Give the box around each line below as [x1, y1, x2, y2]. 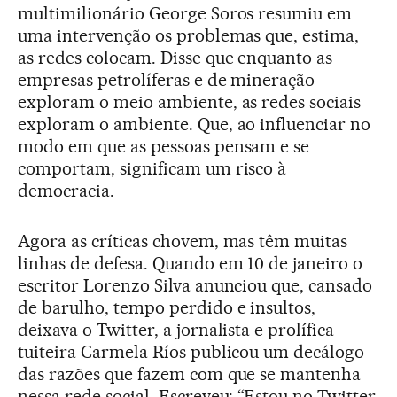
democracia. [18, 179, 114, 201]
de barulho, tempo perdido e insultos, [18, 296, 316, 318]
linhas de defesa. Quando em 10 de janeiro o [18, 252, 363, 274]
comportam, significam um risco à [18, 157, 287, 179]
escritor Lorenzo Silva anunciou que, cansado [18, 274, 373, 296]
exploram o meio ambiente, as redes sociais [18, 90, 362, 113]
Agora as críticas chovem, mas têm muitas [18, 230, 348, 252]
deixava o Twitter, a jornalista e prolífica [18, 318, 335, 340]
